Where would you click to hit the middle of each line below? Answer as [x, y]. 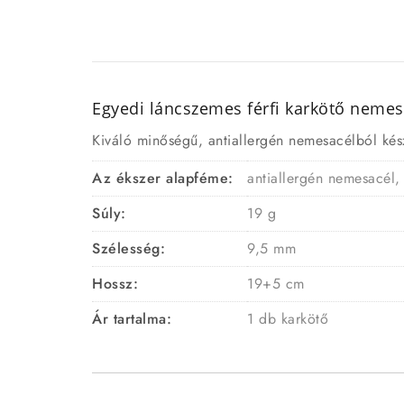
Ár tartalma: [132, 319]
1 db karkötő [288, 319]
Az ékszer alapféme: [163, 179]
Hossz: [115, 284]
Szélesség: [129, 249]
